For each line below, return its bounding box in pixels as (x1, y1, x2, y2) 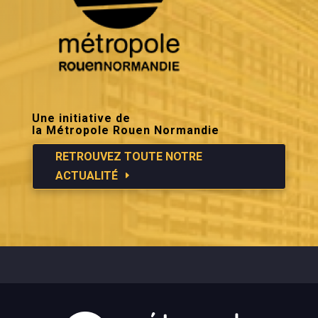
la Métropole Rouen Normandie (31, 123, 219, 137)
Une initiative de (31, 111, 131, 125)
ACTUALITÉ (55, 169, 118, 183)
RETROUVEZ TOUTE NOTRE (55, 150, 202, 164)
